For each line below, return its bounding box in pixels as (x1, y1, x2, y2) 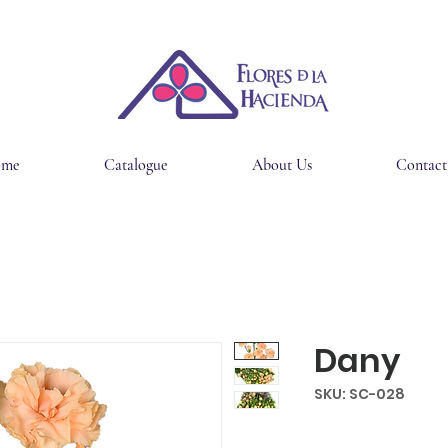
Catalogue (104, 155, 168, 175)
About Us (252, 155, 312, 175)
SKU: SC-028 (314, 384, 405, 404)
